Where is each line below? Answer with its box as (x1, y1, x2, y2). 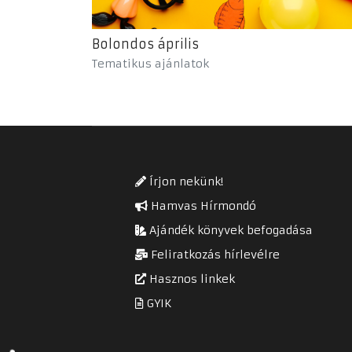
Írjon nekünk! (146, 174, 223, 189)
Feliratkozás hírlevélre (148, 247, 280, 262)
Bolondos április (92, 36, 199, 53)
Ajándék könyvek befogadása (146, 223, 313, 238)
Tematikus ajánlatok (92, 57, 209, 71)
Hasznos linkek (146, 272, 235, 287)
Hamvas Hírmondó (148, 199, 256, 214)
